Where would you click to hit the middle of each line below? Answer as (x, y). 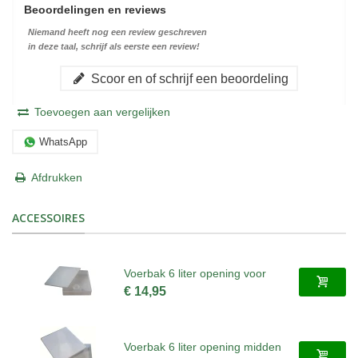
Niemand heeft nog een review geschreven (117, 32)
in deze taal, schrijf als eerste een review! (114, 47)
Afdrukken (57, 178)
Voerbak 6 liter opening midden (203, 346)
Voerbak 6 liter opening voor (195, 273)
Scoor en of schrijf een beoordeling (188, 79)
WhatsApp (63, 141)
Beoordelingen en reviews (95, 10)
